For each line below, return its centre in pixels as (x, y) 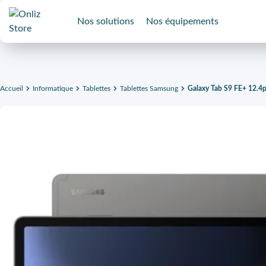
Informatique (53, 88)
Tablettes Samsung (149, 88)
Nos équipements (182, 21)
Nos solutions (106, 21)
